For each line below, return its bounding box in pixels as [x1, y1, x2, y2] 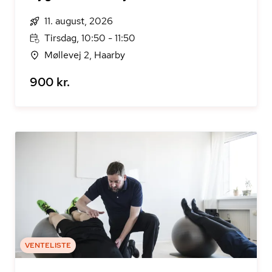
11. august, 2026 [44, 15, 113, 27]
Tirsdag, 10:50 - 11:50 [44, 32, 135, 44]
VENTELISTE [25, 240, 71, 250]
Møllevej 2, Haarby [44, 49, 125, 61]
